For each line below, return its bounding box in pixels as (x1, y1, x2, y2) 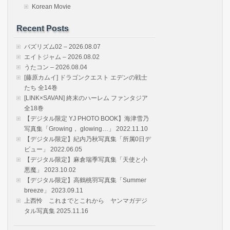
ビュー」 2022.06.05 (24, 145, 82, 153)
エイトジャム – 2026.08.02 (24, 53, 100, 61)
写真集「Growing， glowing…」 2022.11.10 (24, 125, 148, 132)
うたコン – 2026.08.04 (24, 63, 87, 71)
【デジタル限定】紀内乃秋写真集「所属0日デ (24, 135, 151, 143)
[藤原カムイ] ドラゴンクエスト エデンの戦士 (24, 73, 147, 81)
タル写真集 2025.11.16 (24, 207, 88, 215)
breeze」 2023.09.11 (24, 186, 83, 194)
